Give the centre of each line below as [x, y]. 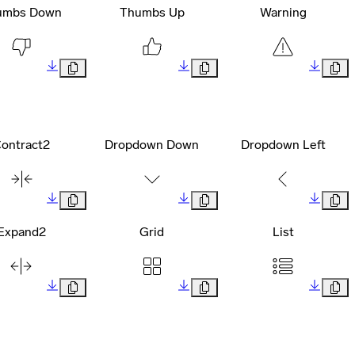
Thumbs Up [152, 13]
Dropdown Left [283, 145]
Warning [283, 13]
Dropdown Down [152, 145]
